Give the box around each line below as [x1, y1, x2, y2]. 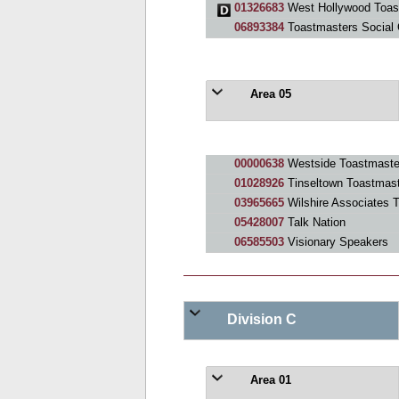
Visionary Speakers [283, 235, 388, 248]
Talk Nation [283, 216, 346, 229]
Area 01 [246, 373, 291, 387]
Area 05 [246, 87, 291, 101]
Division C [223, 311, 297, 327]
